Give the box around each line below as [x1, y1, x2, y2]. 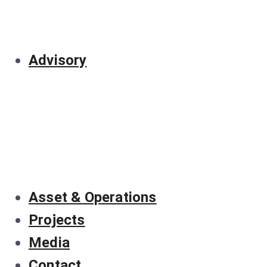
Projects [29, 211, 85, 228]
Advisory [29, 51, 87, 69]
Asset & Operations [29, 188, 157, 206]
